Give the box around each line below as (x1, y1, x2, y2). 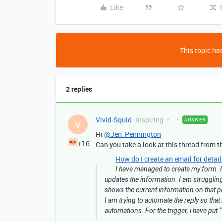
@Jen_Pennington (104, 129, 161, 139)
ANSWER (184, 116, 206, 123)
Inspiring (136, 115, 164, 124)
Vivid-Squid (96, 115, 132, 124)
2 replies (66, 84, 92, 94)
